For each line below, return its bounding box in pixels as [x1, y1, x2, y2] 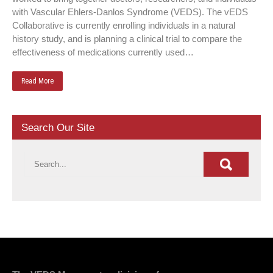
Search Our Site [21, 122, 94, 133]
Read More [21, 77, 54, 85]
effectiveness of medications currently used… [12, 47, 194, 57]
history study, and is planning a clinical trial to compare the [12, 34, 242, 44]
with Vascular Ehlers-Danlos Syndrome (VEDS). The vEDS [12, 7, 248, 17]
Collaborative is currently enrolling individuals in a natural [12, 20, 235, 30]
